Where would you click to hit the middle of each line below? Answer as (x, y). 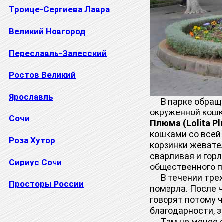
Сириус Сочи (35, 162)
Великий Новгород (47, 31)
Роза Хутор (32, 140)
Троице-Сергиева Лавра (59, 10)
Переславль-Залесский (58, 53)
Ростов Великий (42, 75)
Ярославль (31, 97)
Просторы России (46, 184)
